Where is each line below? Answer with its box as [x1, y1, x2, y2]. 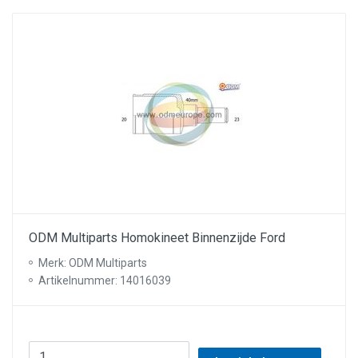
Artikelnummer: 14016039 [38, 274, 171, 287]
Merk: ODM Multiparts [38, 257, 147, 269]
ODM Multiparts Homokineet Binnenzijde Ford [29, 230, 285, 245]
